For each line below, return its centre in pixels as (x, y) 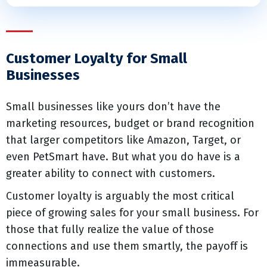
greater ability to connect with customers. (111, 173)
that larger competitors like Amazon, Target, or (123, 140)
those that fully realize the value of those (110, 229)
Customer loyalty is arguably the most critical (120, 196)
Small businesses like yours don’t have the (113, 107)
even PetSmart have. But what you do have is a (123, 157)
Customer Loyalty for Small (97, 58)
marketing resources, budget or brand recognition (130, 123)
